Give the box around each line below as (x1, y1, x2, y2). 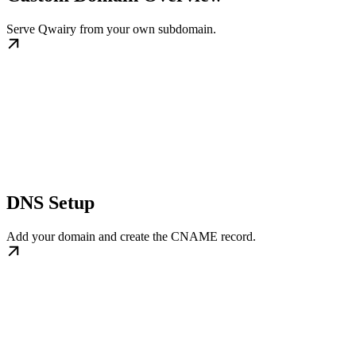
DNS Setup (6, 192, 95, 214)
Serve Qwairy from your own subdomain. (6, 22, 216, 37)
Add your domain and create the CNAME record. (6, 230, 256, 244)
